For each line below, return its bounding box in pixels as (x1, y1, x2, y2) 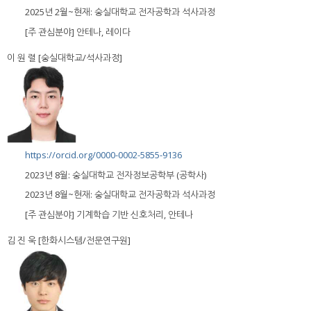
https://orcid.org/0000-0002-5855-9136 (25, 149, 182, 162)
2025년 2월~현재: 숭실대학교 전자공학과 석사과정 (25, 6, 215, 19)
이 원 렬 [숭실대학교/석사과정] (7, 51, 122, 64)
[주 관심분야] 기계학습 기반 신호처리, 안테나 (25, 208, 193, 221)
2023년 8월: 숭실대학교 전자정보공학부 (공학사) (25, 168, 206, 181)
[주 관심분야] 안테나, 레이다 (25, 25, 131, 38)
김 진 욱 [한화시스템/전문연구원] (7, 233, 131, 246)
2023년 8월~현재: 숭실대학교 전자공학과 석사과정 (25, 188, 215, 201)
